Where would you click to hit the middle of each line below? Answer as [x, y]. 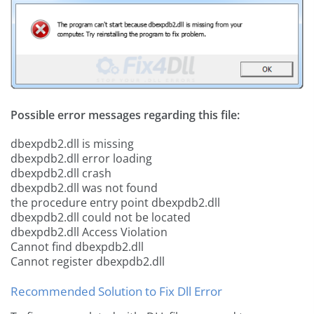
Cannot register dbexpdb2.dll [88, 262]
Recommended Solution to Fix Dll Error [116, 292]
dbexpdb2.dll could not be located [101, 218]
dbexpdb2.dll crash [61, 173]
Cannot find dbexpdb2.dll [77, 247]
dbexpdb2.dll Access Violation [89, 232]
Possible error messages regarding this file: [125, 115]
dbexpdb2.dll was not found [84, 188]
